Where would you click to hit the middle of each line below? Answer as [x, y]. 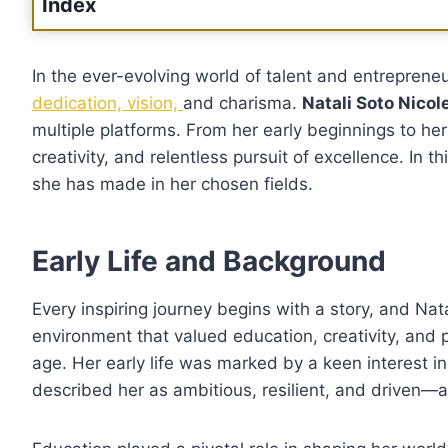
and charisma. [242, 103]
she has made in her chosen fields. [172, 184]
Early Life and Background [209, 261]
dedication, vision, [107, 103]
